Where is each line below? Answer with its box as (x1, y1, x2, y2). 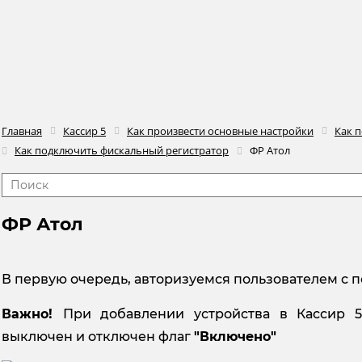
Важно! (2, 305, 63, 322)
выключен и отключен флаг (2, 328, 194, 344)
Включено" (200, 328, 276, 344)
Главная (2, 124, 42, 138)
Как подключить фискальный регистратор (15, 143, 229, 158)
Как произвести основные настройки (127, 124, 314, 138)
